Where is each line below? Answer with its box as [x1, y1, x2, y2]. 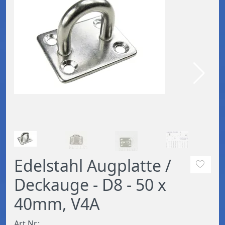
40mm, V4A [14, 192, 99, 214]
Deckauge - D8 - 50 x [14, 173, 166, 195]
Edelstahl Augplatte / [14, 154, 171, 176]
